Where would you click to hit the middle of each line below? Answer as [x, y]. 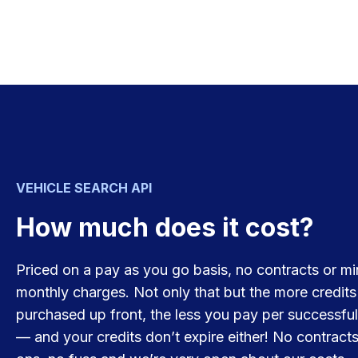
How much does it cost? [165, 227]
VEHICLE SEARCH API [84, 188]
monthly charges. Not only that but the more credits [186, 292]
